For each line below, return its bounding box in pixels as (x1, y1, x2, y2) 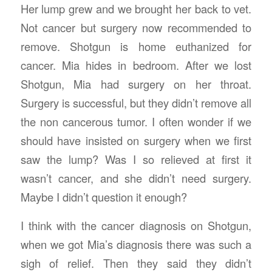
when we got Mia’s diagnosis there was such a (20, 236, 252, 252)
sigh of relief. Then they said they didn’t (20, 254, 252, 271)
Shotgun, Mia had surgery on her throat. (20, 76, 252, 92)
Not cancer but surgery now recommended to (20, 19, 252, 36)
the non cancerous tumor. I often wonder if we (20, 114, 252, 130)
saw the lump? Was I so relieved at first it (20, 151, 252, 168)
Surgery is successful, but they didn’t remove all (20, 95, 252, 111)
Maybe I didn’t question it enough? (20, 189, 187, 205)
